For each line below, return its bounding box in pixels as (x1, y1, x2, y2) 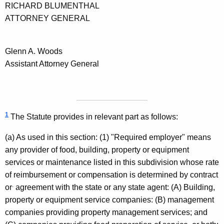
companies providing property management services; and (5, 208, 207, 217)
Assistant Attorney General (5, 59, 99, 68)
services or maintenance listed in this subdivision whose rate (5, 158, 219, 167)
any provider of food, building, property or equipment (5, 145, 189, 154)
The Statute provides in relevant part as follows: (8, 112, 178, 121)
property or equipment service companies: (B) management (5, 195, 214, 204)
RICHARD (5, 1, 42, 10)
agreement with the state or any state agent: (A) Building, (13, 183, 215, 192)
